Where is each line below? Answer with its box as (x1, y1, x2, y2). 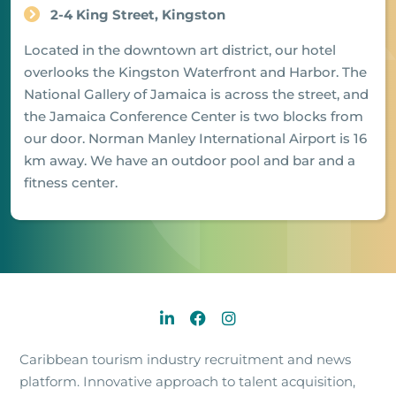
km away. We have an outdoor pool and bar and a (24, 151, 355, 169)
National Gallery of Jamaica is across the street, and (24, 85, 369, 103)
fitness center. (24, 173, 118, 191)
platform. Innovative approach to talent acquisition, (19, 372, 355, 390)
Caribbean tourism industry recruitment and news (19, 350, 351, 368)
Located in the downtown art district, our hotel (24, 41, 336, 58)
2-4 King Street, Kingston (50, 5, 225, 23)
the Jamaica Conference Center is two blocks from (24, 107, 363, 125)
